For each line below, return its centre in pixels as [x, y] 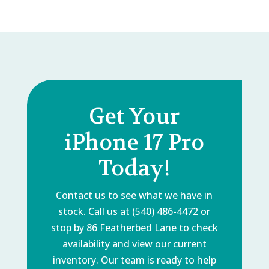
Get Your [134, 116]
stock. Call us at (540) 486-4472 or [134, 211]
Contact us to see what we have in [134, 195]
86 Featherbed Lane [131, 227]
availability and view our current [134, 243]
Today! [134, 168]
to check [197, 227]
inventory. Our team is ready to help [134, 260]
